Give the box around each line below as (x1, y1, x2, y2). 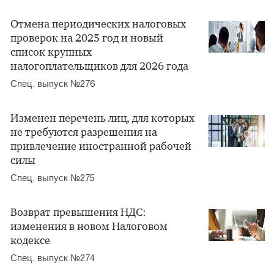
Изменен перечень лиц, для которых (10, 111, 194, 125)
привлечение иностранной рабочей (10, 139, 191, 154)
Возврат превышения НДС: (10, 206, 146, 220)
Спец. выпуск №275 (10, 172, 95, 183)
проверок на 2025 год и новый (10, 31, 163, 45)
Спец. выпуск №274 (10, 252, 95, 264)
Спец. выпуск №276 (10, 78, 95, 89)
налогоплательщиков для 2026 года (10, 59, 188, 73)
